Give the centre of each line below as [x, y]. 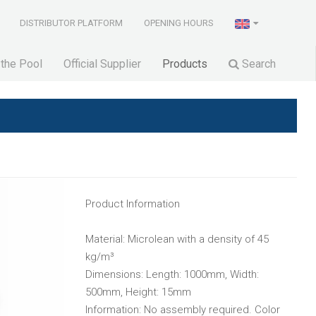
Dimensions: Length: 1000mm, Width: [172, 274]
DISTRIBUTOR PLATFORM [72, 23]
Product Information [133, 203]
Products [185, 63]
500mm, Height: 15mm [138, 292]
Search [257, 63]
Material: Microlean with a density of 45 [177, 239]
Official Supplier [102, 63]
